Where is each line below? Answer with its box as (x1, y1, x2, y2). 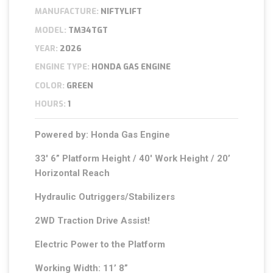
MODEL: (35, 24, 67, 35)
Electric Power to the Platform (35, 239, 166, 250)
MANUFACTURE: (35, 6, 99, 17)
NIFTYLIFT (99, 6, 143, 17)
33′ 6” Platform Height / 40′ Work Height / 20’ (35, 153, 231, 165)
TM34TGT (66, 24, 108, 35)
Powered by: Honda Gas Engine (35, 129, 171, 141)
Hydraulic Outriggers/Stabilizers (35, 191, 175, 203)
